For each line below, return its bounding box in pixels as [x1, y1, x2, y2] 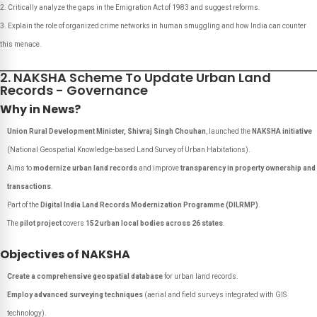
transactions [7, 183, 51, 190]
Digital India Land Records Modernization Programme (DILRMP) [40, 201, 258, 209]
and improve [137, 164, 180, 172]
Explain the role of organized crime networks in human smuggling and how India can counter [8, 22, 306, 30]
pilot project [20, 219, 62, 227]
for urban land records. [163, 272, 238, 280]
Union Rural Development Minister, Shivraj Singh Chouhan [7, 127, 206, 135]
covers [62, 219, 86, 227]
